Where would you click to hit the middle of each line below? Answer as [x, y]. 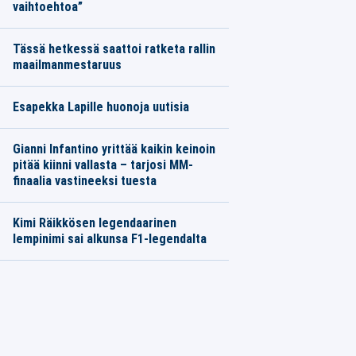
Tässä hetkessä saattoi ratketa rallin [114, 49]
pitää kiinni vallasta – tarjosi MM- [103, 165]
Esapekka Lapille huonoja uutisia [101, 107]
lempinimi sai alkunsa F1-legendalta [109, 239]
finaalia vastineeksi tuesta [84, 181]
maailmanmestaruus [67, 65]
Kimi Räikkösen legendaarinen [94, 223]
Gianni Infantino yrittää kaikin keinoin [114, 149]
